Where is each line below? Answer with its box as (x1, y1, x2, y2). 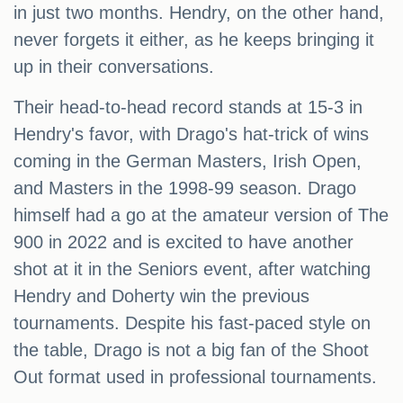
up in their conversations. (13, 57, 214, 77)
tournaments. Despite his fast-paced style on (13, 313, 371, 334)
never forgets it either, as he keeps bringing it (13, 30, 374, 50)
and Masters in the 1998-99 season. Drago (13, 178, 356, 199)
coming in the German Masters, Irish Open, (13, 151, 362, 172)
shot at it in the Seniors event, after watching (13, 259, 371, 280)
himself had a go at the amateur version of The (13, 205, 389, 226)
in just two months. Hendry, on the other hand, (13, 3, 384, 23)
